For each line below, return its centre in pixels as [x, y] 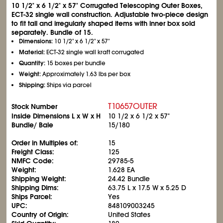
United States [129, 215]
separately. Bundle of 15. [53, 32]
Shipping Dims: [35, 188]
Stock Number [35, 107]
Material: [32, 52]
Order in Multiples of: [45, 143]
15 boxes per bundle [76, 63]
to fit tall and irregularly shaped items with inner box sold [104, 23]
